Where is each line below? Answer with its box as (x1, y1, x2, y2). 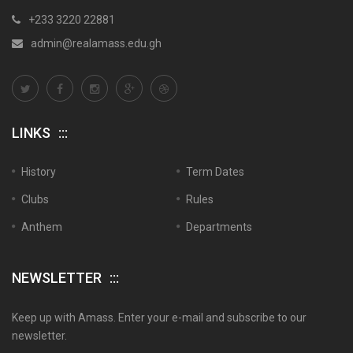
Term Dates (186, 165, 244, 178)
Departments (186, 221, 252, 233)
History (21, 165, 56, 178)
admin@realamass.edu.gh (31, 37, 162, 50)
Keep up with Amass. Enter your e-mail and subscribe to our (12, 311, 307, 324)
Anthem (21, 221, 62, 233)
